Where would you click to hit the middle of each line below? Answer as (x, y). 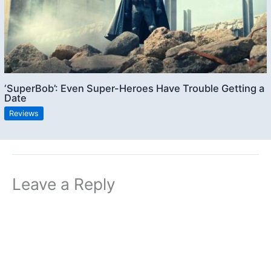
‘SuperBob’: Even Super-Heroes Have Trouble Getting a (135, 88)
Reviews (24, 113)
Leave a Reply (64, 184)
